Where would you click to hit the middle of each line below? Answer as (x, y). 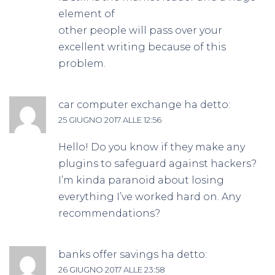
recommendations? (109, 214)
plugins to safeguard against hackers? (157, 164)
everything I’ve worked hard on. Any (149, 197)
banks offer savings (108, 255)
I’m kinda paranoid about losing (141, 180)
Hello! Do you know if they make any (152, 147)
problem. (82, 64)
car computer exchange (120, 105)
